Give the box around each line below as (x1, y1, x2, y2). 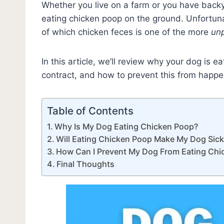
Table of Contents (47, 104, 133, 117)
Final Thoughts (56, 158, 115, 169)
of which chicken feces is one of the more (41, 26, 211, 37)
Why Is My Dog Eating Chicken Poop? (54, 121, 198, 131)
